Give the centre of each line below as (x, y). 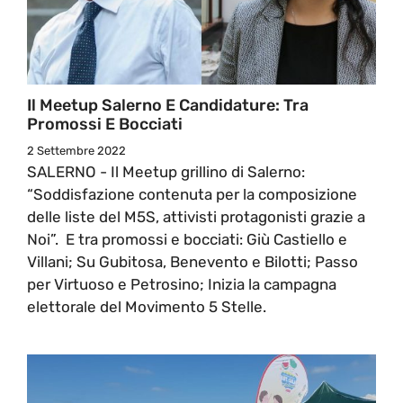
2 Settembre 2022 (76, 150)
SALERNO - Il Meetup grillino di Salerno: (166, 171)
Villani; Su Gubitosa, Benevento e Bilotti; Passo (193, 261)
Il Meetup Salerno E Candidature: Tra (168, 105)
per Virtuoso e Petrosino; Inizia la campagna (182, 284)
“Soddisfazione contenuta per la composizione (192, 194)
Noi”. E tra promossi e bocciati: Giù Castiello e (187, 239)
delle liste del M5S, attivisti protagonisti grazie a (196, 216)
